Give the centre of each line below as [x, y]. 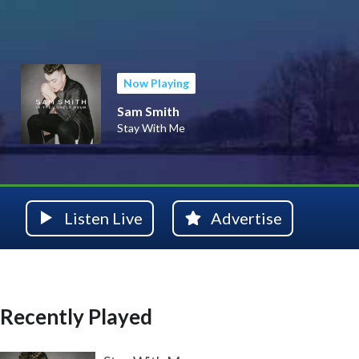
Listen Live [103, 218]
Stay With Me [151, 128]
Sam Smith [148, 111]
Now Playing [156, 83]
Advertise [246, 218]
